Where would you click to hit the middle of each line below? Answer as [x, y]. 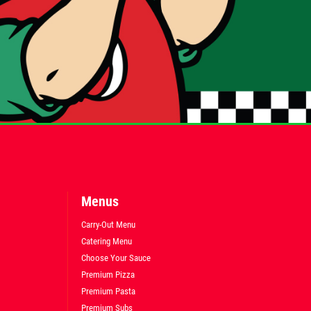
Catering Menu [106, 242]
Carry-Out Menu [108, 225]
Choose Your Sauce [116, 258]
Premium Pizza [108, 275]
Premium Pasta [108, 292]
